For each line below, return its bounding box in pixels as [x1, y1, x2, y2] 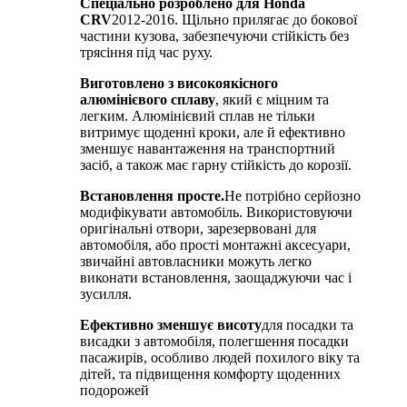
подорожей [80, 382, 149, 398]
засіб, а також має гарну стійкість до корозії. [80, 156, 352, 173]
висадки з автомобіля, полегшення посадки [80, 333, 349, 349]
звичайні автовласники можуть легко [80, 253, 312, 269]
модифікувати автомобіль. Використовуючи [80, 203, 352, 220]
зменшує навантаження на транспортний [80, 140, 335, 156]
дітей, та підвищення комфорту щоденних [80, 365, 341, 382]
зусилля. [80, 285, 132, 302]
